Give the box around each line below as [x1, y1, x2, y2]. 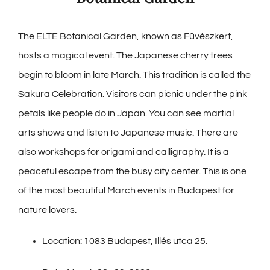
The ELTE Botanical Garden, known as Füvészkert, [18, 31, 233, 41]
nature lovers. [18, 204, 77, 215]
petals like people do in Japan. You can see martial [18, 108, 234, 118]
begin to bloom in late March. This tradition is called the [18, 69, 251, 80]
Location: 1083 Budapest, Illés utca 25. [42, 236, 207, 246]
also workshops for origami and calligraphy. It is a [18, 146, 229, 157]
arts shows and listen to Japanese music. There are [18, 127, 238, 137]
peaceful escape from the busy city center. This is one [18, 166, 246, 176]
